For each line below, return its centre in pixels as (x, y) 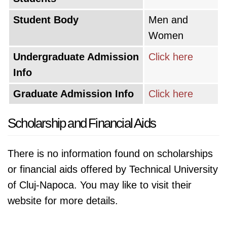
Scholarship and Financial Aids (82, 123)
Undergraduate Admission (76, 57)
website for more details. (63, 201)
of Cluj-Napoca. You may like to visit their (100, 185)
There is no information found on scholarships (110, 154)
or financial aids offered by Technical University (113, 169)
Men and (168, 20)
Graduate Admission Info (73, 94)
